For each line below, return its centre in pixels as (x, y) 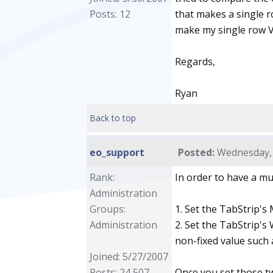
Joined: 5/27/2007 (129, 257)
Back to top (113, 118)
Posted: (196, 152)
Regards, (195, 62)
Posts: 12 (110, 14)
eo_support (117, 152)
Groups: (108, 209)
